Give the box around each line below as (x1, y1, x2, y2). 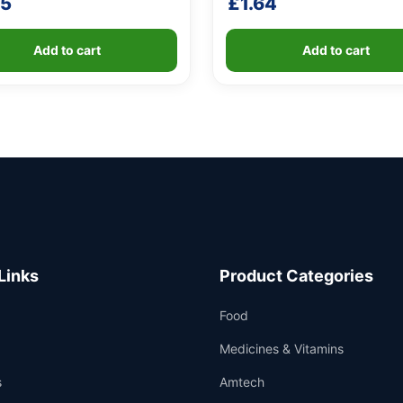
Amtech (219, 374, 264, 390)
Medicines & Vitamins (219, 341, 344, 357)
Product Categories (219, 266, 373, 286)
